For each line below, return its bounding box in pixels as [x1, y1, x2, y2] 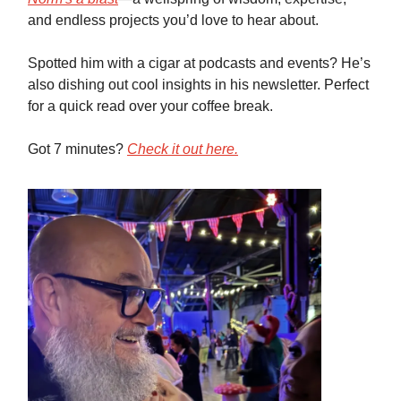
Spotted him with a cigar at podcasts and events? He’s [28, 55, 371, 72]
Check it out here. [127, 141, 238, 158]
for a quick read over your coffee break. [28, 98, 273, 115]
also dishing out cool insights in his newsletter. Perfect [28, 77, 369, 93]
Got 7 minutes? [28, 141, 127, 158]
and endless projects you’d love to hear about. [28, 13, 319, 29]
